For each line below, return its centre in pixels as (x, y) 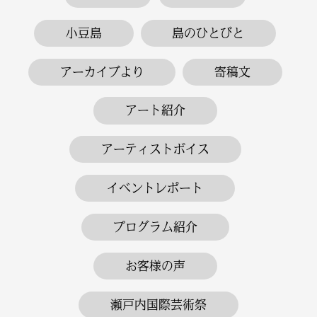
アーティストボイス (155, 149)
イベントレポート (155, 188)
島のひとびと (208, 33)
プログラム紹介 (155, 227)
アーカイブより (102, 71)
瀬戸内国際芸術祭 (158, 304)
